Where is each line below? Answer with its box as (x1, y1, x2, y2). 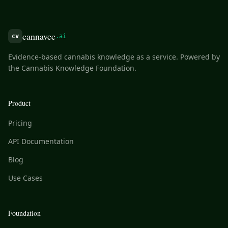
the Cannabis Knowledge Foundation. (8, 63, 136, 73)
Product (8, 98, 31, 108)
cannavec (22, 30, 55, 42)
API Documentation (8, 136, 74, 146)
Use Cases (8, 173, 43, 183)
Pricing (8, 118, 32, 128)
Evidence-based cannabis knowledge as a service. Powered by (8, 52, 220, 62)
